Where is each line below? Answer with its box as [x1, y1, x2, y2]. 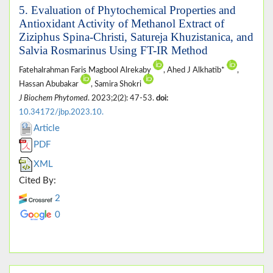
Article [34, 123, 60, 133]
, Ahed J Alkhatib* [163, 66, 227, 74]
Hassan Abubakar [19, 80, 80, 88]
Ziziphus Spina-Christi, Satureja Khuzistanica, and [19, 30, 253, 43]
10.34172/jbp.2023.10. [19, 108, 104, 116]
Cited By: [19, 175, 56, 185]
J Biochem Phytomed [19, 94, 88, 102]
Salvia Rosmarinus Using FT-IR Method [19, 43, 208, 57]
